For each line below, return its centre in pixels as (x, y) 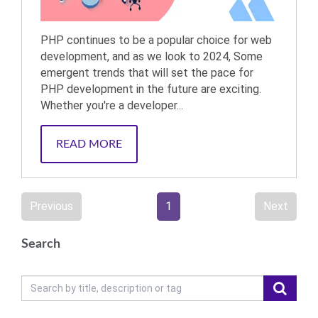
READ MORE (89, 144)
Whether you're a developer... (112, 105)
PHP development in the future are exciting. (151, 89)
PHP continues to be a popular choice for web (156, 40)
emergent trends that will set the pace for (147, 73)
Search (41, 244)
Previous (51, 206)
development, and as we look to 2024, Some (152, 56)
